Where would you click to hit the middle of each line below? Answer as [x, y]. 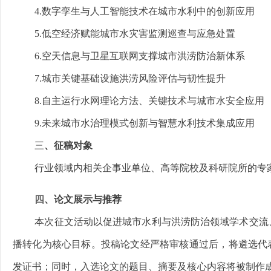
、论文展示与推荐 [83, 199]
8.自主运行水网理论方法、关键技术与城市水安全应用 [139, 101]
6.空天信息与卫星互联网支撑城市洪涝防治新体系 [129, 56]
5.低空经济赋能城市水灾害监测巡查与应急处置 [124, 34]
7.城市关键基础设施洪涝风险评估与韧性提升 [119, 78]
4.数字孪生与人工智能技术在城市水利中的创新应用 [134, 11]
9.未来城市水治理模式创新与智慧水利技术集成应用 [134, 123]
